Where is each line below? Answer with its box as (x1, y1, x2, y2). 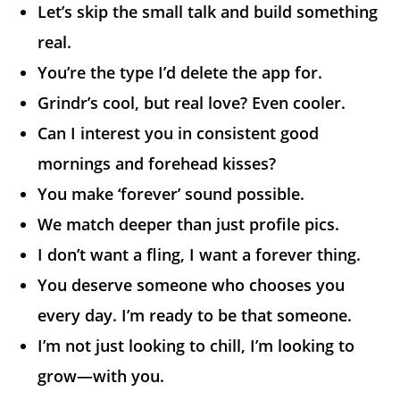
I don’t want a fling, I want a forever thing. (37, 243, 362, 265)
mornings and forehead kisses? (37, 152, 277, 174)
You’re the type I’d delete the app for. (37, 61, 323, 83)
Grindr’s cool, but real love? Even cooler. (37, 91, 346, 113)
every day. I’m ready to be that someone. (37, 304, 353, 326)
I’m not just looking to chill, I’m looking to (37, 334, 355, 356)
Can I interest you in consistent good (37, 121, 320, 144)
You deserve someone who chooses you (37, 273, 346, 296)
